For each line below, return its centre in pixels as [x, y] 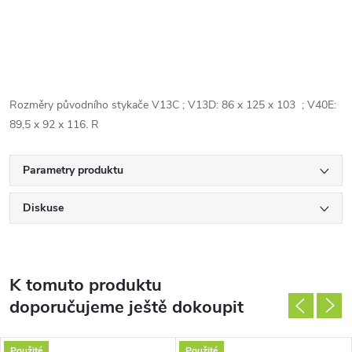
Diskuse [43, 208]
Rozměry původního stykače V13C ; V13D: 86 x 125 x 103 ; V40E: [173, 105]
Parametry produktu [73, 170]
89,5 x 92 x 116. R [54, 125]
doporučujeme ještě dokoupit [126, 307]
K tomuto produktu [86, 285]
